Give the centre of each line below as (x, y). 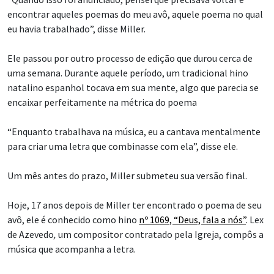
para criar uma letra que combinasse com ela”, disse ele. (123, 146)
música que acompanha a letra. (72, 249)
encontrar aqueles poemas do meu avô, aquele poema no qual (135, 14)
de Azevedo (31, 235)
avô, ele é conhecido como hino (73, 220)
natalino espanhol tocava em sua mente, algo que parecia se (133, 88)
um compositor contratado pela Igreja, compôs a (161, 235)
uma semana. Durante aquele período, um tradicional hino (128, 73)
